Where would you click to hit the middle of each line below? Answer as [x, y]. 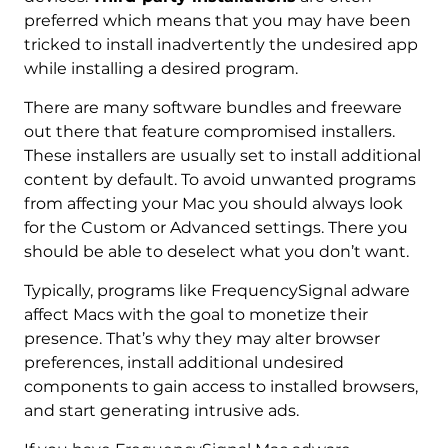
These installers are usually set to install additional [222, 156]
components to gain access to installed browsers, [220, 387]
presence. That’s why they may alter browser [201, 339]
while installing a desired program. [160, 69]
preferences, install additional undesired [183, 363]
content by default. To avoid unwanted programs [219, 180]
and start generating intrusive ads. [161, 411]
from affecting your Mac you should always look [213, 204]
